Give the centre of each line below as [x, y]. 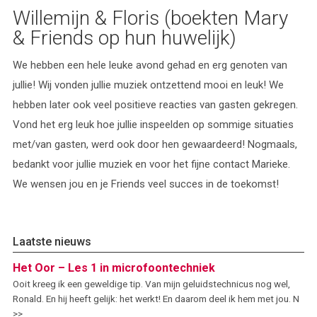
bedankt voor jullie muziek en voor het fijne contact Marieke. [151, 164]
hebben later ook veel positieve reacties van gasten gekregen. [155, 105]
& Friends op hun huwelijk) [124, 38]
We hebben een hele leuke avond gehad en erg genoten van [150, 65]
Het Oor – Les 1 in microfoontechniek [114, 268]
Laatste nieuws [52, 242]
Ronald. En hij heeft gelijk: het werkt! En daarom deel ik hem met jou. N [156, 299]
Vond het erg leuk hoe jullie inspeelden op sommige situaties [153, 125]
